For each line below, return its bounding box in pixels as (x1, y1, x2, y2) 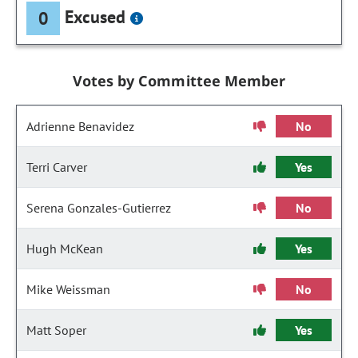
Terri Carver (26, 159, 87, 175)
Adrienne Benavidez (26, 118, 134, 134)
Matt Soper (26, 322, 86, 338)
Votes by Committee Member (73, 71, 285, 90)
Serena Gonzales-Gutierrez (26, 200, 171, 216)
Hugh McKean (26, 241, 103, 257)
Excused (65, 5, 126, 28)
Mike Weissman (26, 281, 110, 297)
